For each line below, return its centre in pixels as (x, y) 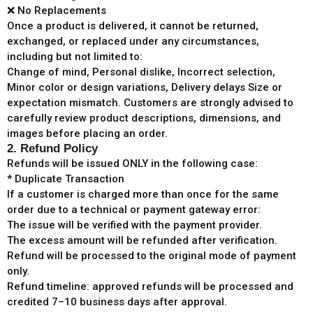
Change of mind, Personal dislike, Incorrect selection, (141, 72)
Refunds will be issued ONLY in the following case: (132, 163)
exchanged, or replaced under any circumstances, (133, 41)
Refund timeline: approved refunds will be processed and (150, 286)
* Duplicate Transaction (66, 179)
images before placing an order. (87, 133)
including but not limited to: (75, 57)
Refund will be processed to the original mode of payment (152, 256)
